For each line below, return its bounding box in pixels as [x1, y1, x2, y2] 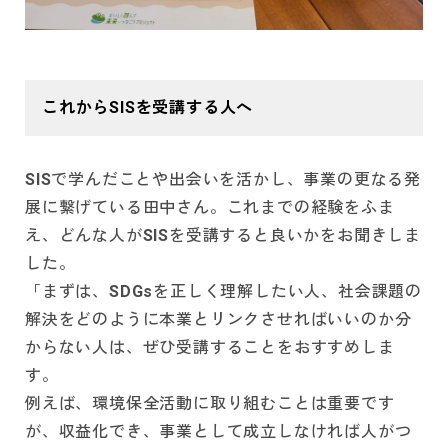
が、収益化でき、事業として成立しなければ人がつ [25, 422, 412, 442]
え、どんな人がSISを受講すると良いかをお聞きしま [25, 226, 421, 246]
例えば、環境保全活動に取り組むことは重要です [25, 394, 395, 414]
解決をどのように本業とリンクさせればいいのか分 [25, 310, 412, 330]
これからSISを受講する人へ [42, 98, 254, 118]
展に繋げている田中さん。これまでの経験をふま [25, 198, 395, 218]
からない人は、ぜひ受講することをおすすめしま [25, 338, 395, 358]
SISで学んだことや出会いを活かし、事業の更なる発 [25, 170, 421, 190]
